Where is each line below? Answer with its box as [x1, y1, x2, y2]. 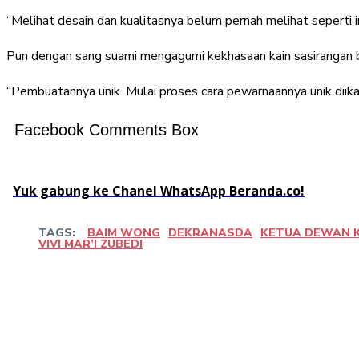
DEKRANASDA [168, 224, 252, 240]
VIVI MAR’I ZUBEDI [38, 236, 143, 252]
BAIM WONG [87, 224, 160, 240]
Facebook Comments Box [14, 120, 199, 139]
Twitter [262, 285, 293, 298]
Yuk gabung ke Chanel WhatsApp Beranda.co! [13, 181, 305, 200]
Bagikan [67, 285, 107, 298]
